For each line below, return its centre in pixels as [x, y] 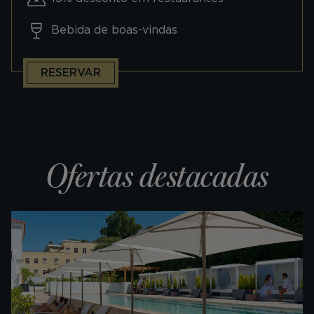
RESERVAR [71, 72]
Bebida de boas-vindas [114, 29]
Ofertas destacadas [157, 177]
